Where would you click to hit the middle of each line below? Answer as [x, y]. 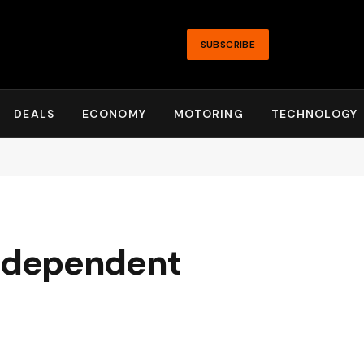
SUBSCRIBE [227, 45]
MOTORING [208, 114]
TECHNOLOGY [314, 114]
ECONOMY [114, 114]
